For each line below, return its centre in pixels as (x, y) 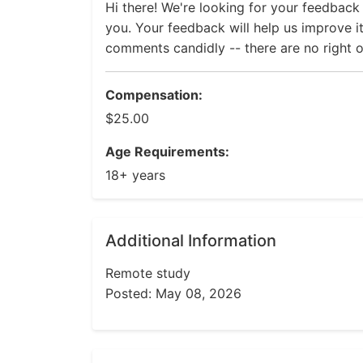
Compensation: (154, 95)
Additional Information (191, 241)
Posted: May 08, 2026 (173, 293)
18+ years (135, 175)
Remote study (148, 273)
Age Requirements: (167, 152)
